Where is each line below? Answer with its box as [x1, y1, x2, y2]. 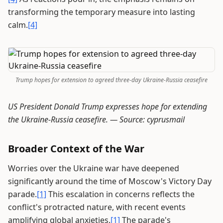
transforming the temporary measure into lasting [8, 6, 195, 18]
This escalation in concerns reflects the [46, 189, 195, 200]
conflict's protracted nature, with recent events [8, 202, 186, 213]
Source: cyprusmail [119, 114, 185, 125]
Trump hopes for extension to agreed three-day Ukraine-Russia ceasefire [15, 76, 208, 85]
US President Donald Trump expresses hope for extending [8, 101, 207, 112]
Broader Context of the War [8, 142, 144, 156]
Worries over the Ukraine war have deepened [8, 163, 179, 174]
